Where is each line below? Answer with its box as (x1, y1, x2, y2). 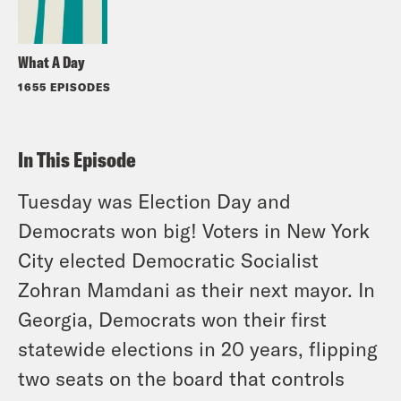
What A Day (18, 51, 85, 73)
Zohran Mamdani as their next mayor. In (18, 277, 375, 301)
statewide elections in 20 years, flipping (18, 336, 378, 360)
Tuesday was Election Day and (18, 188, 291, 212)
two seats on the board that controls (18, 365, 345, 389)
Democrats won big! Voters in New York (18, 218, 370, 242)
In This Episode (18, 145, 136, 173)
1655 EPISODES (18, 80, 111, 93)
